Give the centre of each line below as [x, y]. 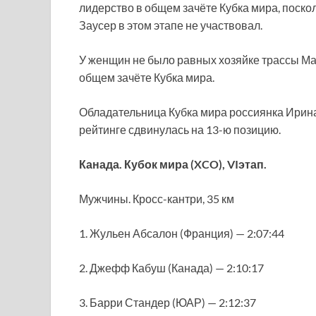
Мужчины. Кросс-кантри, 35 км [157, 199]
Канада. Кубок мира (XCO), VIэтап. [173, 164]
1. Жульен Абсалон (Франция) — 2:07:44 [182, 233]
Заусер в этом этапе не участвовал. [171, 25]
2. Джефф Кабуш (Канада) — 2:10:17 [171, 268]
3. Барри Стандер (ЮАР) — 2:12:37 [168, 302]
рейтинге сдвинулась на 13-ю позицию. [181, 129]
